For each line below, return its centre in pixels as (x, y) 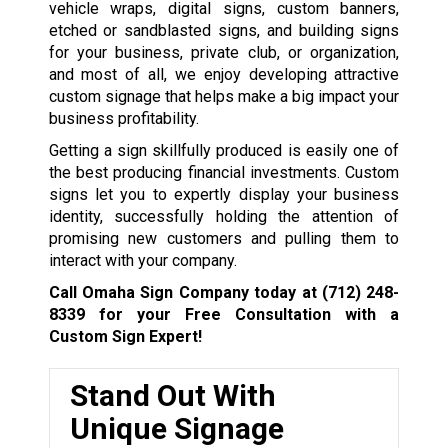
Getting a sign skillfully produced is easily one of (224, 151)
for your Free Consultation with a (242, 315)
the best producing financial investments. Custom (224, 173)
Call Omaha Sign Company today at (185, 293)
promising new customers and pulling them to (224, 239)
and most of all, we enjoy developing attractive (224, 75)
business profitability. (123, 119)
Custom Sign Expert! (125, 337)
